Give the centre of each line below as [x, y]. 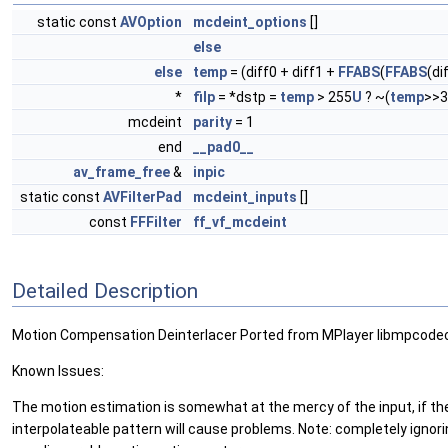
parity [212, 122]
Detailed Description [105, 290]
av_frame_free [121, 172]
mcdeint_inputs [245, 197]
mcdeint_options [250, 22]
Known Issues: [58, 371]
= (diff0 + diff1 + [282, 72]
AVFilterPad [142, 197]
